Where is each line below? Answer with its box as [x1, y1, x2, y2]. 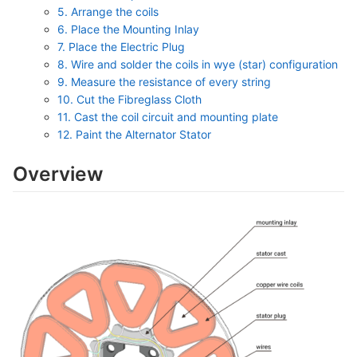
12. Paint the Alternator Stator [57, 127, 211, 141]
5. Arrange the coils [57, 5, 159, 18]
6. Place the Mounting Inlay [57, 22, 199, 36]
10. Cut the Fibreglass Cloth [57, 92, 202, 106]
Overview [13, 162, 104, 186]
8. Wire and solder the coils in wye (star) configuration [57, 57, 338, 71]
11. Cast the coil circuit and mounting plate [57, 110, 278, 124]
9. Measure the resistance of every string [57, 75, 271, 88]
